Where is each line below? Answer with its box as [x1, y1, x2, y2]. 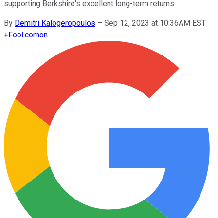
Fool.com [8, 30, 39, 39]
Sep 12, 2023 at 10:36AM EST [104, 18, 206, 28]
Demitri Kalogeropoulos [15, 18, 95, 28]
